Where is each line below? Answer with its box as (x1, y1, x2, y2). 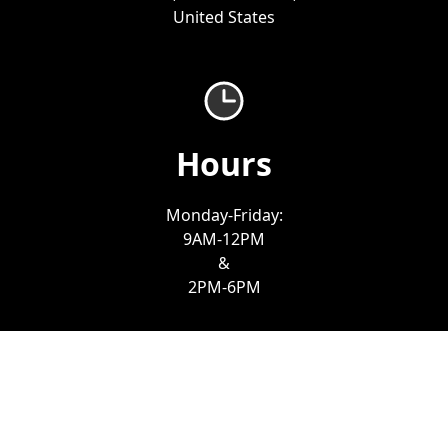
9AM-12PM (183, 228, 265, 250)
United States (173, 6, 275, 28)
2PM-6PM (187, 276, 261, 298)
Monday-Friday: (165, 204, 283, 226)
